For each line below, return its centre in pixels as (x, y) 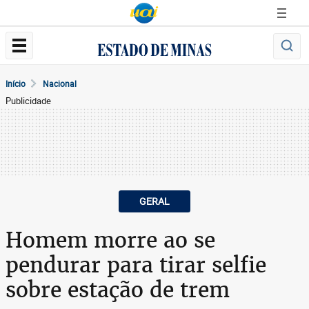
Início (16, 83)
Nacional (60, 83)
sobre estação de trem (118, 290)
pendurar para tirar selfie (136, 265)
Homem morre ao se (110, 240)
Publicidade (28, 101)
